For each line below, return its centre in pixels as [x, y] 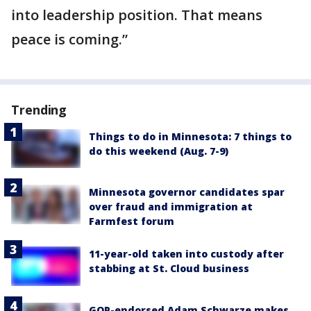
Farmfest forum [132, 221]
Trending [39, 110]
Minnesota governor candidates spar [187, 192]
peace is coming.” [69, 39]
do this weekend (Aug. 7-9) [159, 151]
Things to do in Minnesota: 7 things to [190, 136]
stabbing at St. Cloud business [169, 269]
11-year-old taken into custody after [186, 254]
